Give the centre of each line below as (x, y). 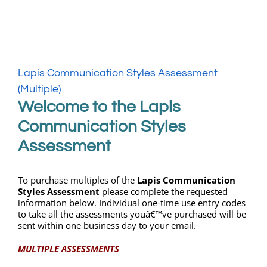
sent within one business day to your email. (107, 226)
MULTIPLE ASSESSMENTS (69, 249)
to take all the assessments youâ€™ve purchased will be (132, 214)
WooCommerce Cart (48, 78)
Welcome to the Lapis (99, 107)
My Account (33, 33)
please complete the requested (165, 192)
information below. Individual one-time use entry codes (132, 203)
